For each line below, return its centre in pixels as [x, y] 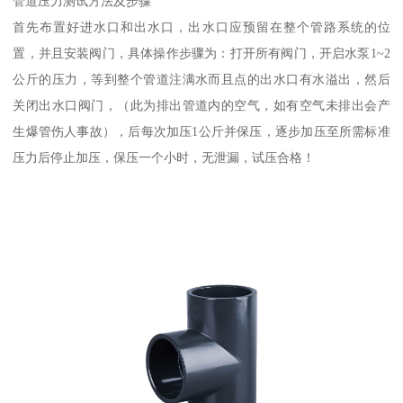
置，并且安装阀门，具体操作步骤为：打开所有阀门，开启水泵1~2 [201, 54]
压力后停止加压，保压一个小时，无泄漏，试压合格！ [164, 158]
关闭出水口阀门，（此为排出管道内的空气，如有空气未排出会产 [201, 106]
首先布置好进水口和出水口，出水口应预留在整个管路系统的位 [201, 27]
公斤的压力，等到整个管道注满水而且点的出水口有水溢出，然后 [201, 80]
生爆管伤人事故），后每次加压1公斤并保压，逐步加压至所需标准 [201, 132]
